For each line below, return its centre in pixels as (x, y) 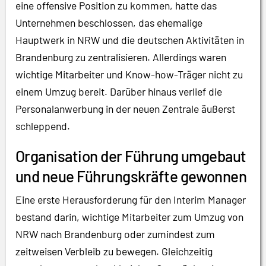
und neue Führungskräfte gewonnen (131, 176)
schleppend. (43, 126)
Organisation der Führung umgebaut (131, 156)
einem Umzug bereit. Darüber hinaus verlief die (119, 91)
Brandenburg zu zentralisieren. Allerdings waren (121, 57)
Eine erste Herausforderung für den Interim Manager (131, 200)
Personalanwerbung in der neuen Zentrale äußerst (125, 108)
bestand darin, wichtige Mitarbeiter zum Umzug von (129, 217)
